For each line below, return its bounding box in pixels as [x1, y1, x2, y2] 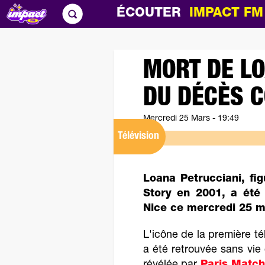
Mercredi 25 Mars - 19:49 [143, 115, 239, 123]
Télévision [118, 131, 159, 142]
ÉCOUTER [117, 7, 190, 20]
